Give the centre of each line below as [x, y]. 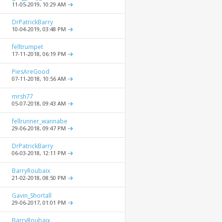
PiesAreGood [31, 72]
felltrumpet [28, 47]
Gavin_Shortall [32, 196]
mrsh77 [23, 97]
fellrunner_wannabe [40, 121]
